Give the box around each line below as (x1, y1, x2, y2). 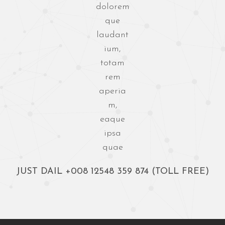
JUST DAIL (16, 167, 65, 177)
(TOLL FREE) (149, 167, 209, 177)
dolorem (95, 2, 130, 12)
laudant (96, 30, 129, 40)
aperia (99, 86, 126, 96)
